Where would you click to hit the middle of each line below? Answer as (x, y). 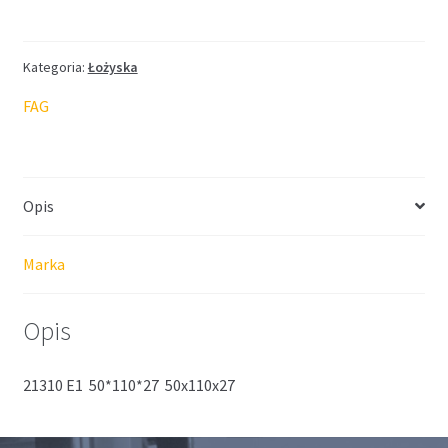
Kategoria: (55, 66)
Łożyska (112, 66)
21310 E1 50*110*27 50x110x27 (128, 385)
